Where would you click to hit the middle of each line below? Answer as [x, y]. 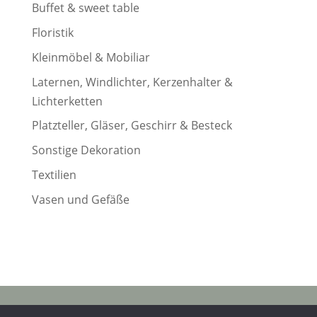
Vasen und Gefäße [80, 199]
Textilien [54, 175]
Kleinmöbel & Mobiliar [91, 57]
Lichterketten [67, 101]
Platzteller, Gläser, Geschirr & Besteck [132, 126]
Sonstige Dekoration [86, 150]
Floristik [52, 33]
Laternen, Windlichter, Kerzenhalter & [132, 82]
